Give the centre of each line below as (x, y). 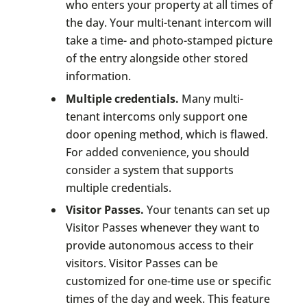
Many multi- (211, 98)
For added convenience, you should (157, 152)
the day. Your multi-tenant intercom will (168, 23)
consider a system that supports (149, 170)
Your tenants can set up (207, 210)
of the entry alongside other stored (157, 59)
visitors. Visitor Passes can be (142, 263)
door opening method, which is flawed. (167, 134)
